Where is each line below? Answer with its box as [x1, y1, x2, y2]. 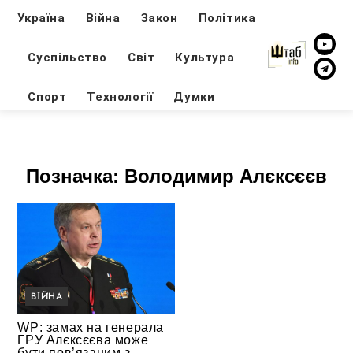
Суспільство [28, 50, 108, 65]
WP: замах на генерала [17, 320, 165, 334]
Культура [175, 50, 235, 65]
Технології [87, 89, 154, 104]
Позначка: [26, 165, 124, 188]
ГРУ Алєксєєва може [17, 333, 149, 347]
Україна [17, 10, 65, 25]
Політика [198, 10, 256, 25]
